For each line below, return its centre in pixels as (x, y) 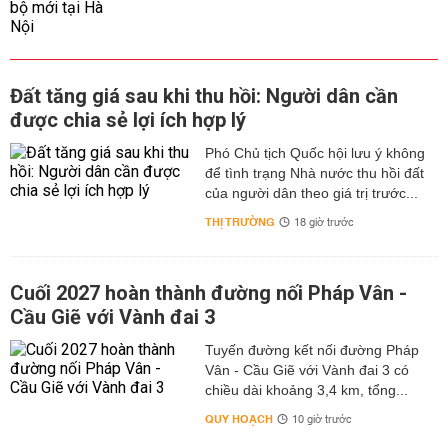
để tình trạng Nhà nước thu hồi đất (314, 173)
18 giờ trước (323, 223)
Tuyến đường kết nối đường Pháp (311, 350)
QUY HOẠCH (238, 419)
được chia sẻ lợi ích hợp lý (128, 120)
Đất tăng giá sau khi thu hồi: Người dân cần (204, 96)
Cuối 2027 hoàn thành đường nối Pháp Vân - (208, 293)
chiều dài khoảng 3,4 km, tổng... (306, 390)
